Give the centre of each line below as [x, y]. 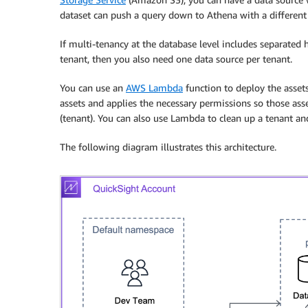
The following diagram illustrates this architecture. [168, 147]
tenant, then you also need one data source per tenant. [176, 59]
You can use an [93, 88]
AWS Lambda [154, 88]
